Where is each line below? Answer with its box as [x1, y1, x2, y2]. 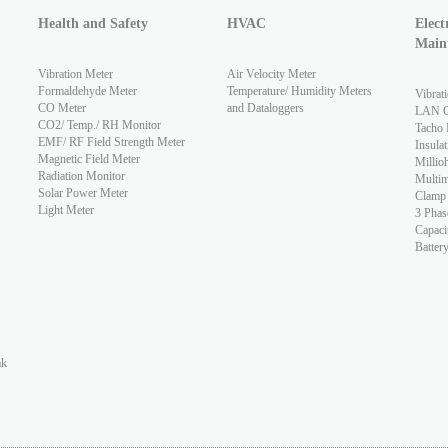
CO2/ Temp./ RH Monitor [37, 118, 161, 133]
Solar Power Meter [37, 186, 128, 201]
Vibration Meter [37, 67, 113, 82]
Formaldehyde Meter [37, 84, 137, 99]
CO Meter [37, 101, 86, 116]
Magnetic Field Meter [37, 152, 140, 167]
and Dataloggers [226, 101, 304, 116]
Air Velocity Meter [226, 67, 316, 82]
